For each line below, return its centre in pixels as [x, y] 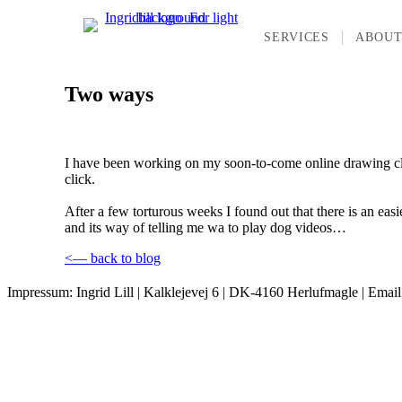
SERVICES [297, 37]
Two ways [109, 95]
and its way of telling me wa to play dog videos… [205, 228]
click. [80, 179]
